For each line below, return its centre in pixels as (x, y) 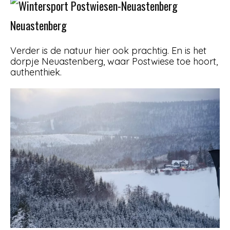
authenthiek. (36, 72)
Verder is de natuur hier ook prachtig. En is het (108, 50)
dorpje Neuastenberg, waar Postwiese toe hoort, (114, 61)
